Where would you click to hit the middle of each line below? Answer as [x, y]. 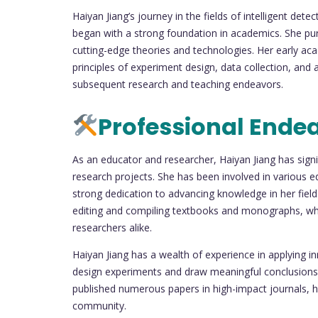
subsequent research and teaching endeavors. [178, 84]
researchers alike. [112, 227]
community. [99, 305]
